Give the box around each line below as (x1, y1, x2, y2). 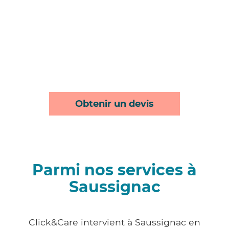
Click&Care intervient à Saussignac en (29, 217, 200, 228)
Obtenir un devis (75, 98, 154, 110)
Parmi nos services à (32, 161, 197, 180)
